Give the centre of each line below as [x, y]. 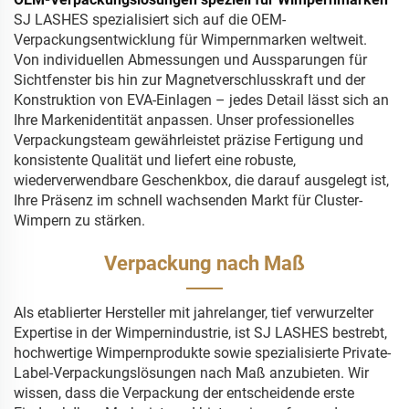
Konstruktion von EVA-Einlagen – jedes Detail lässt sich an [201, 100]
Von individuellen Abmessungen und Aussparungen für [190, 60]
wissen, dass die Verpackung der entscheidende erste [184, 393]
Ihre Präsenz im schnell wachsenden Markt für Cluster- [188, 201]
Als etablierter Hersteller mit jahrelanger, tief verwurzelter [194, 313]
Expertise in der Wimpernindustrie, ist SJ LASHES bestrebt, [200, 333]
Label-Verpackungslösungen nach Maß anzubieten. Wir [191, 373]
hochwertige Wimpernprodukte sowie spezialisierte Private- [202, 353]
